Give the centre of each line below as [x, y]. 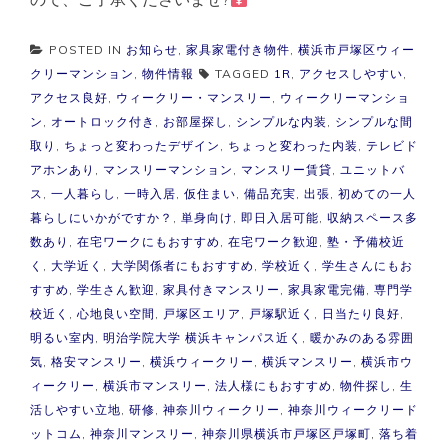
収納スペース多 [372, 217]
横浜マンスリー [307, 361]
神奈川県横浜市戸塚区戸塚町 [286, 433]
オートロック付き [103, 121]
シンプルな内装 [281, 121]
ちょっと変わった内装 [293, 145]
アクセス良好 [69, 97]
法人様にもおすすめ [273, 385]
